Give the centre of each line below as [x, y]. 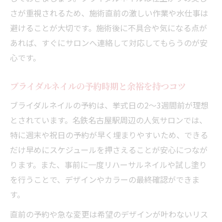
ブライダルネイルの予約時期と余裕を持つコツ [98, 86]
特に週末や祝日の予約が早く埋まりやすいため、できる [109, 135]
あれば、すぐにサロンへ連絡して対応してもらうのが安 [109, 42]
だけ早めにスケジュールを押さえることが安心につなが [109, 149]
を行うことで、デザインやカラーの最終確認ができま [105, 179]
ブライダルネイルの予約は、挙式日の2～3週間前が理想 [109, 105]
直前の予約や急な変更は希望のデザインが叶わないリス [109, 214]
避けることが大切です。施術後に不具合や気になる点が [109, 28]
